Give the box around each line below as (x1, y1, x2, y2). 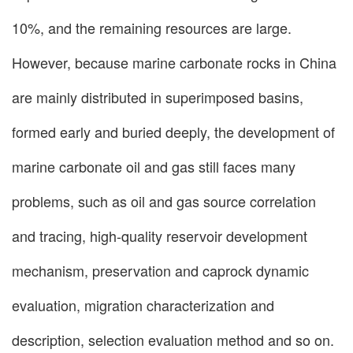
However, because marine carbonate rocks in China (12, 52, 336, 73)
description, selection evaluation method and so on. (12, 329, 334, 351)
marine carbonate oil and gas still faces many (12, 156, 295, 177)
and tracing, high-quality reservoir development (12, 225, 307, 247)
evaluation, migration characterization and (12, 295, 274, 316)
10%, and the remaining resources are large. (12, 17, 292, 39)
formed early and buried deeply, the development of (12, 121, 335, 143)
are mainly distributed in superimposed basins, (12, 87, 303, 108)
